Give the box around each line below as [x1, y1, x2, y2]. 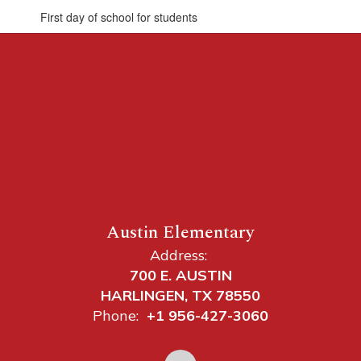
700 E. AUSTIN [129, 266, 232, 284]
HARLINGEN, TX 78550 [101, 286, 260, 305]
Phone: [93, 306, 139, 325]
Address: [150, 246, 207, 264]
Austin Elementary [106, 219, 255, 246]
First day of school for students [40, 9, 197, 25]
